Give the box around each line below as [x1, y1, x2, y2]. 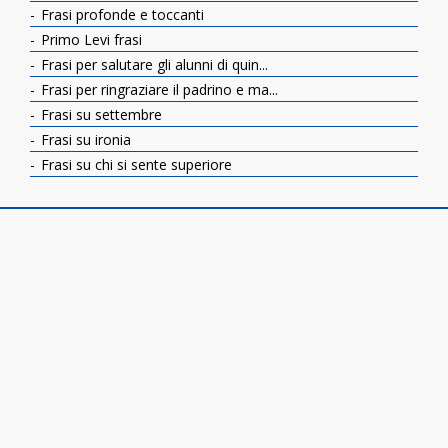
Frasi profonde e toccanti [37, 5, 204, 25]
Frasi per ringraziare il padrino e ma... [37, 80, 278, 100]
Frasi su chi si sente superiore [37, 155, 232, 175]
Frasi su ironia [37, 130, 131, 150]
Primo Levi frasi [37, 30, 142, 50]
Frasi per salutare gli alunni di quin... [37, 55, 268, 75]
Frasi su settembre [37, 105, 162, 125]
